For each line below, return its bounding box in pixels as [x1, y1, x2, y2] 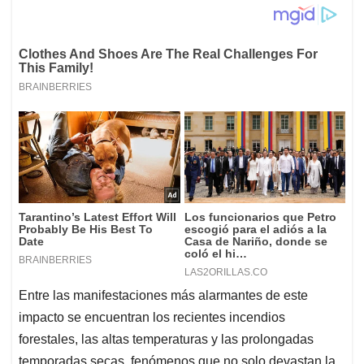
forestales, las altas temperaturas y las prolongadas [19, 331, 314, 346]
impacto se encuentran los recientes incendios [19, 310, 285, 324]
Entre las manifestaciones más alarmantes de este [19, 288, 308, 302]
